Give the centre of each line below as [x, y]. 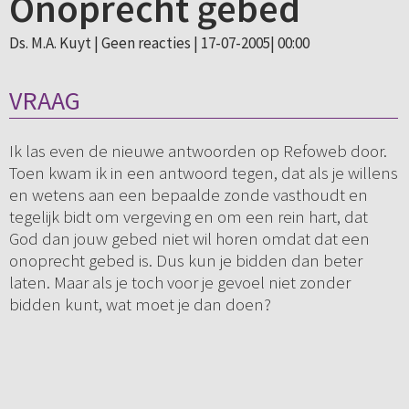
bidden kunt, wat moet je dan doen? [140, 304]
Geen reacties [146, 43]
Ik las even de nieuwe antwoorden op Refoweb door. [198, 151]
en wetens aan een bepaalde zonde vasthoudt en [188, 195]
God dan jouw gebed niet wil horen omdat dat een [189, 239]
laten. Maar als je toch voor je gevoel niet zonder [179, 283]
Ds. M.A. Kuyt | [55, 43]
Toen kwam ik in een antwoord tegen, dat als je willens [203, 173]
